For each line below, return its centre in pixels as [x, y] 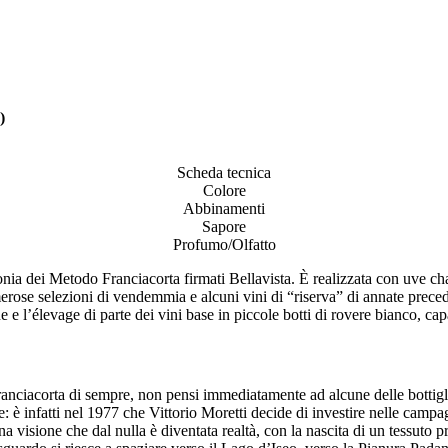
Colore [224, 190]
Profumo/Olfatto [224, 244]
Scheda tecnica [224, 172]
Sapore [224, 226]
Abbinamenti [224, 208]
